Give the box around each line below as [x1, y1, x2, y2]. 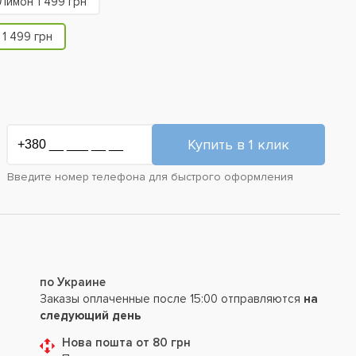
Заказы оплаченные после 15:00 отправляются [40, 292, 304, 306]
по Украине [40, 275, 106, 289]
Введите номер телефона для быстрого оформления [7, 170, 293, 184]
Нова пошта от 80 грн [62, 335, 192, 350]
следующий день [40, 308, 141, 323]
